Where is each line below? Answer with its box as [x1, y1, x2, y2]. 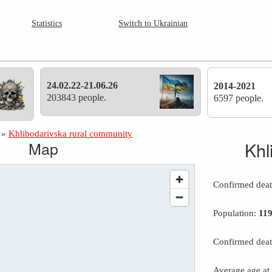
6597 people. [214, 93, 264, 104]
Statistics [32, 18, 62, 29]
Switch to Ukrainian [118, 18, 188, 29]
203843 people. [47, 92, 107, 103]
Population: [213, 208, 259, 219]
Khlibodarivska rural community [8, 128, 133, 139]
